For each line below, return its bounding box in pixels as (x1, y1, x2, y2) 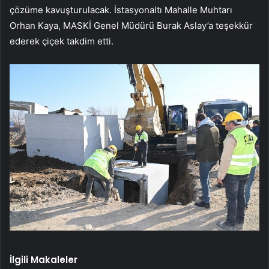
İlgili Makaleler (10, 253, 77, 266)
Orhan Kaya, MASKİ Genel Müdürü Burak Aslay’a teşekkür (10, 19, 253, 31)
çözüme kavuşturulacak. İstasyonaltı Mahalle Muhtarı (10, 4, 232, 16)
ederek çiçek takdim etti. (10, 35, 113, 47)
